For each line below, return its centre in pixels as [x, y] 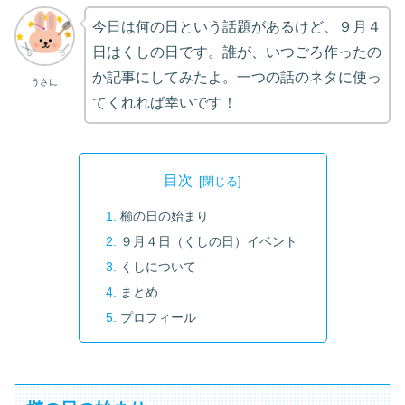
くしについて [158, 266]
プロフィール [158, 317]
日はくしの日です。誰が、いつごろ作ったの [236, 52]
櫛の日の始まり [164, 217]
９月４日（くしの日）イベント [208, 241]
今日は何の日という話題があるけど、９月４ [236, 26]
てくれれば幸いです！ [164, 102]
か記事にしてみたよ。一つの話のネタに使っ [236, 77]
